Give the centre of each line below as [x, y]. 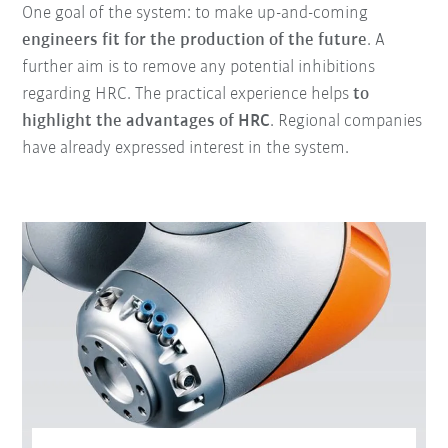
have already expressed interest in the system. [186, 148]
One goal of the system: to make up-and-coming [195, 13]
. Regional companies [346, 121]
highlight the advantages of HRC [146, 121]
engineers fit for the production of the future [195, 40]
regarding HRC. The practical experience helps [188, 94]
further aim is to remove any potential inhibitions [199, 67]
